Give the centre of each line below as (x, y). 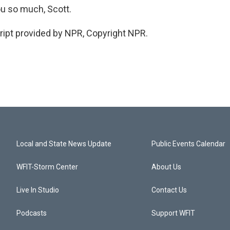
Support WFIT (174, 213)
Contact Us (169, 190)
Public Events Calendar (189, 144)
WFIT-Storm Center (47, 167)
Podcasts (32, 213)
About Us (167, 167)
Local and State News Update (64, 144)
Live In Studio (38, 190)
